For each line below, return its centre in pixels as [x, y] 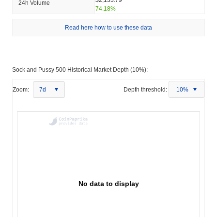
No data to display [109, 183]
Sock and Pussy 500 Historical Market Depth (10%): [80, 70]
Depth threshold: [145, 89]
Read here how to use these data [108, 27]
